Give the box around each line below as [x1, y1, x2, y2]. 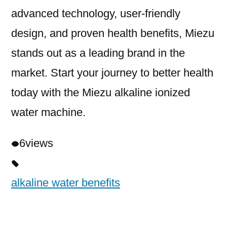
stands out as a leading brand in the [11, 47, 185, 60]
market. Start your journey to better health [11, 66, 213, 80]
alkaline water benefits [11, 176, 120, 190]
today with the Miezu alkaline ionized [11, 86, 190, 99]
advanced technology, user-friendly [11, 7, 180, 20]
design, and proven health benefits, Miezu [11, 27, 214, 40]
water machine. [11, 106, 86, 119]
